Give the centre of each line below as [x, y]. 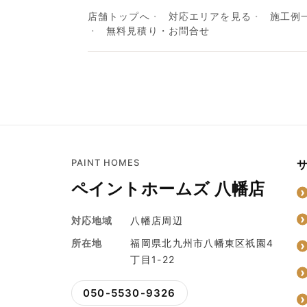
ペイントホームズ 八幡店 [168, 189]
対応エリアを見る [210, 16]
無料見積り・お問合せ [158, 31]
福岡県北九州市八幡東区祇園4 [202, 243]
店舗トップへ [119, 16]
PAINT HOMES [106, 163]
